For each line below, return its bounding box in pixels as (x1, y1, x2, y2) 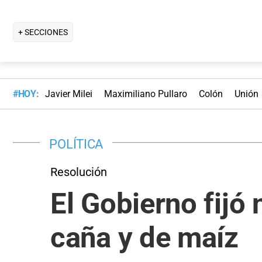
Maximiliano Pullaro (104, 88, 187, 100)
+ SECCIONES (18, 27, 68, 37)
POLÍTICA (49, 136, 104, 151)
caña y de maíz (50, 220, 239, 254)
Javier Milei (44, 88, 92, 100)
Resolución (50, 164, 107, 179)
